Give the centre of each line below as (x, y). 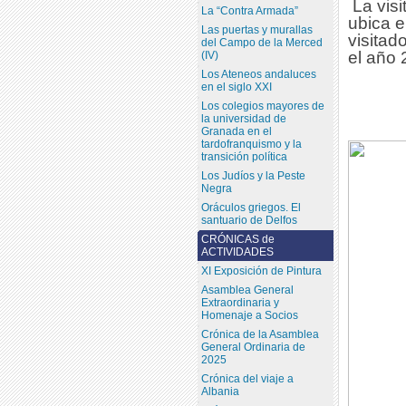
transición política (244, 157)
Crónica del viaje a (247, 379)
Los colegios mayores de (262, 106)
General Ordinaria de (253, 348)
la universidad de (243, 119)
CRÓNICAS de (237, 240)
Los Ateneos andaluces (258, 75)
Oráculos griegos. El (251, 208)
